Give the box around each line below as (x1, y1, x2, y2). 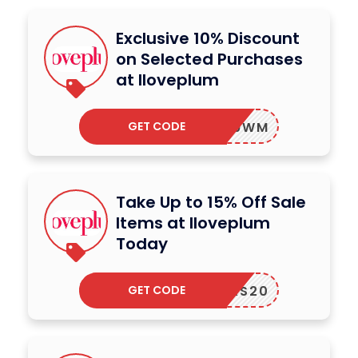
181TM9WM (188, 118, 269, 137)
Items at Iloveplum (116, 212, 270, 235)
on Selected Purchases (116, 48, 303, 71)
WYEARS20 (188, 282, 269, 301)
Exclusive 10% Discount (116, 27, 300, 50)
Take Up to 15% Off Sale (116, 191, 306, 214)
